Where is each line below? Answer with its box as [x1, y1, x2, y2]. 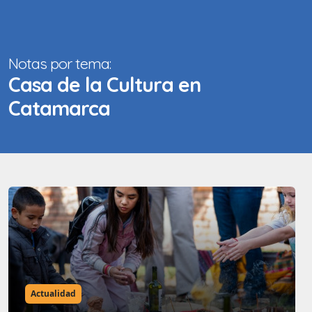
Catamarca [8, 95, 110, 121]
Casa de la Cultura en [8, 72, 201, 97]
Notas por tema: [8, 54, 111, 73]
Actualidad [30, 288, 76, 300]
